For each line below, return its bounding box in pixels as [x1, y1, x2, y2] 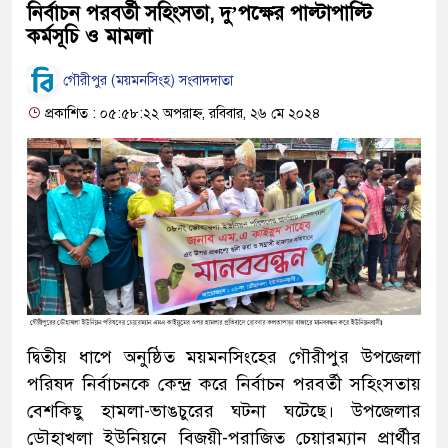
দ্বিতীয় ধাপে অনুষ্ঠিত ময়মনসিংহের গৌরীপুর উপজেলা [27, 346, 421, 369]
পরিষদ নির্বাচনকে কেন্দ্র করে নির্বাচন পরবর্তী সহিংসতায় [27, 373, 421, 396]
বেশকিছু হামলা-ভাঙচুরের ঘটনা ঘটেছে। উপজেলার [27, 400, 421, 423]
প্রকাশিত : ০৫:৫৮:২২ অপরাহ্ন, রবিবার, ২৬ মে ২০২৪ [41, 104, 321, 122]
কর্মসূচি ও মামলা [27, 23, 152, 49]
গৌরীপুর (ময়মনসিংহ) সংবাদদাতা [59, 72, 233, 90]
